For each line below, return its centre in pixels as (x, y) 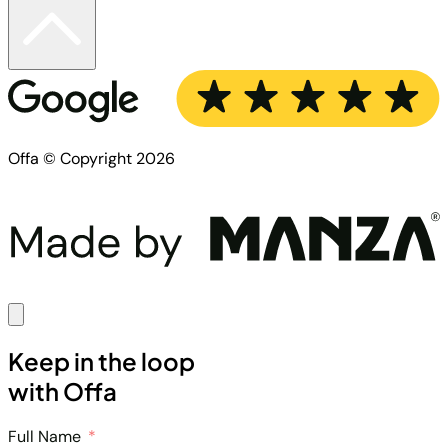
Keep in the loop (101, 360)
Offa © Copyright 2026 (91, 159)
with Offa (62, 390)
